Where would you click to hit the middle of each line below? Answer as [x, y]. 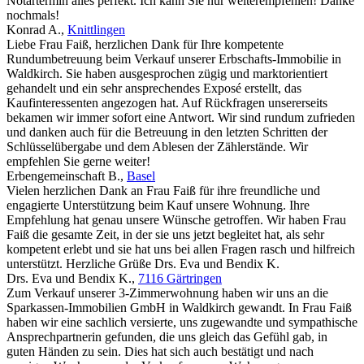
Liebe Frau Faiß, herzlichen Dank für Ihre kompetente [145, 45]
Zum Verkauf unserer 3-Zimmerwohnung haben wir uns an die [167, 293]
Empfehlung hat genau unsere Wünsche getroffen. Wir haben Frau [176, 220]
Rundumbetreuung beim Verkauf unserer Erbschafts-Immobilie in [174, 59]
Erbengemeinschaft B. [63, 176]
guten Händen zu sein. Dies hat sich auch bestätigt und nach [160, 352]
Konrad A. [34, 30]
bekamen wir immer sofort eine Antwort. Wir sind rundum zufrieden [181, 118]
